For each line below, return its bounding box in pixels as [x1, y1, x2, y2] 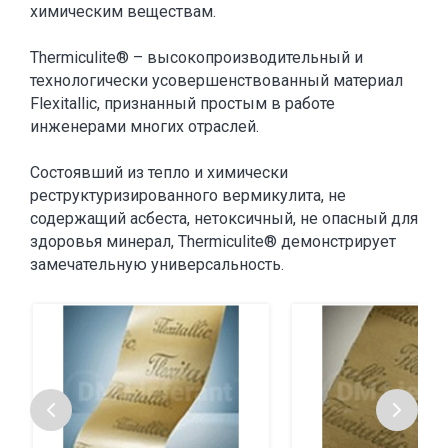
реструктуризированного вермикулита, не [30, 185, 346, 205]
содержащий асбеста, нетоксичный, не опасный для [30, 208, 418, 228]
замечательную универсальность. [30, 254, 284, 274]
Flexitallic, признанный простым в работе [30, 93, 335, 113]
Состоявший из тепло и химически [30, 162, 288, 182]
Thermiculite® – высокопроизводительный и [30, 47, 363, 67]
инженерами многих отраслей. [30, 116, 259, 136]
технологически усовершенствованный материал [30, 70, 403, 90]
